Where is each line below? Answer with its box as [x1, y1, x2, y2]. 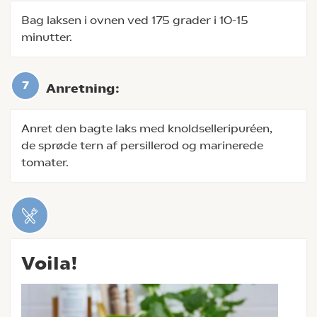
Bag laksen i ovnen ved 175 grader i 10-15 [21, 13, 248, 27]
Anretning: [46, 81, 120, 96]
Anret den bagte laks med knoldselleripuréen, [21, 122, 272, 135]
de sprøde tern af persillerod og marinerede [21, 139, 263, 152]
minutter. [21, 30, 72, 44]
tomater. [21, 156, 69, 169]
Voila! [21, 253, 78, 274]
